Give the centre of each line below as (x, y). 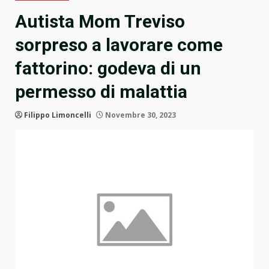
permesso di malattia (101, 92)
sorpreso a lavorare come (119, 45)
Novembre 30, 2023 (140, 115)
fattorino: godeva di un (108, 68)
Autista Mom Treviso (100, 22)
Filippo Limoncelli (58, 115)
